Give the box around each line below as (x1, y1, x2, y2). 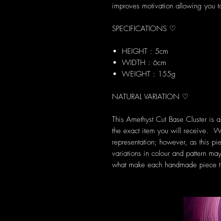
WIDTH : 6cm (122, 58, 166, 68)
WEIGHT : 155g (122, 69, 176, 79)
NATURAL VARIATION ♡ (112, 92, 188, 102)
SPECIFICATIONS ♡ (112, 24, 176, 34)
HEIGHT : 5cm (122, 46, 168, 56)
